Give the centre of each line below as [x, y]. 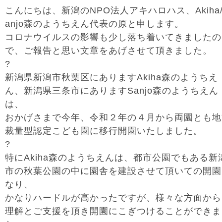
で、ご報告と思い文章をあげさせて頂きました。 [109, 51]
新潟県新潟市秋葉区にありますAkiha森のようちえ [111, 77]
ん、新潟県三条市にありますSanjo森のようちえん [112, 91]
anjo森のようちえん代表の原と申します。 [94, 24]
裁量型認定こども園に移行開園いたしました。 [104, 131]
